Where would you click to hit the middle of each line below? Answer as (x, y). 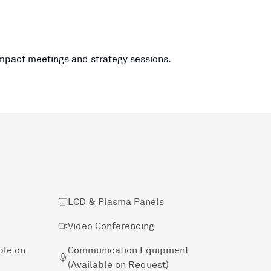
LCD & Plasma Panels (116, 202)
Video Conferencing (111, 226)
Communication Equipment (128, 250)
